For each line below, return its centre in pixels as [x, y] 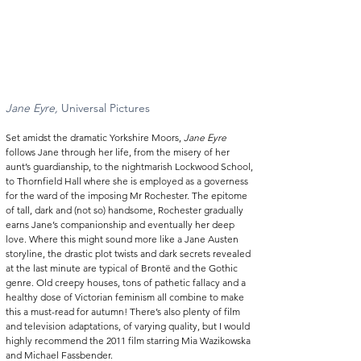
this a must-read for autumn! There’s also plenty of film [124, 311]
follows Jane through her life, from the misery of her [119, 151]
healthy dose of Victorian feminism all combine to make [126, 297]
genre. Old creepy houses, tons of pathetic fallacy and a [127, 282]
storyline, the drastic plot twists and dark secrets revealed [129, 253]
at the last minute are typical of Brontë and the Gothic [123, 268]
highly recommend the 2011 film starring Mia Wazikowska [129, 340]
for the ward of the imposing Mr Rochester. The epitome [128, 195]
